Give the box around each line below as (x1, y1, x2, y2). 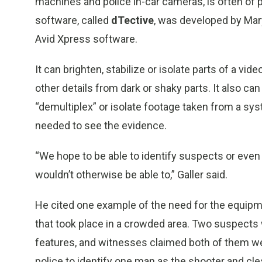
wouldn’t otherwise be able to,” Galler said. (35, 168, 227, 181)
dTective (111, 14, 154, 26)
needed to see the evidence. (35, 119, 167, 132)
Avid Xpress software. (35, 33, 137, 45)
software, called (35, 14, 111, 26)
